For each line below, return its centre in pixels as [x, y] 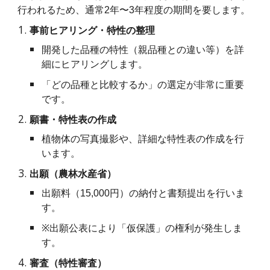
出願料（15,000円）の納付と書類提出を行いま [143, 193]
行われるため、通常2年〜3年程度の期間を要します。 [134, 10]
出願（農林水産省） [73, 174]
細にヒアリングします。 [95, 64]
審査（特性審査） [68, 263]
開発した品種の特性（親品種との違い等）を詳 [143, 50]
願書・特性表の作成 [73, 120]
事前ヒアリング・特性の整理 [93, 31]
